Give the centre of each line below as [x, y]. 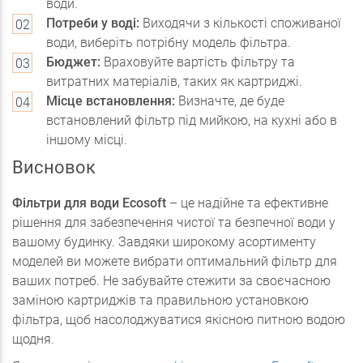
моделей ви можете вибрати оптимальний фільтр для [175, 261]
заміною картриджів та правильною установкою [160, 300]
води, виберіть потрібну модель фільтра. [169, 43]
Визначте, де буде [230, 101]
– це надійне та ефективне [247, 203]
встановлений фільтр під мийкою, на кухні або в [192, 120]
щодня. [33, 339]
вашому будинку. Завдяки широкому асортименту [164, 242]
